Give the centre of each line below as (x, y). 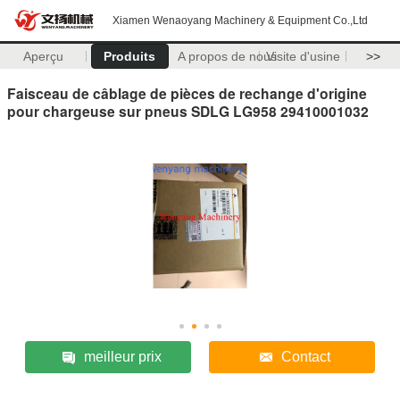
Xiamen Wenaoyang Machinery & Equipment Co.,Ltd (240, 21)
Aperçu (43, 56)
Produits (130, 56)
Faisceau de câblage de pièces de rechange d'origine (187, 93)
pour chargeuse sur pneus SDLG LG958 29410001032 (188, 111)
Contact (306, 356)
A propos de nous (227, 56)
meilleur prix (122, 356)
